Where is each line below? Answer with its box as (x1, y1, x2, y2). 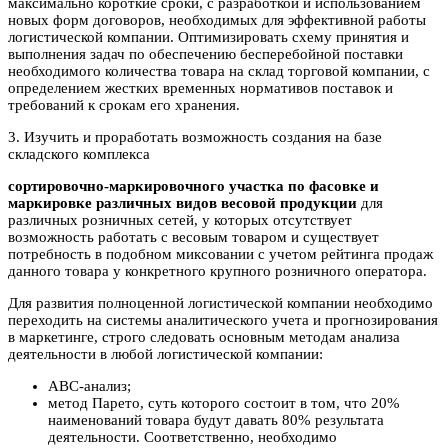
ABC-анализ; (48, 378, 131, 395)
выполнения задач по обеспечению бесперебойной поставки (8, 46, 403, 63)
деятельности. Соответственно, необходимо (48, 429, 337, 446)
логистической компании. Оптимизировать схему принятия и (8, 29, 409, 46)
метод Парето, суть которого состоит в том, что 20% (48, 395, 400, 412)
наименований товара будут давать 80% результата (48, 412, 384, 429)
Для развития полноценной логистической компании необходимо (8, 295, 433, 312)
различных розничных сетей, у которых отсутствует (8, 212, 352, 229)
